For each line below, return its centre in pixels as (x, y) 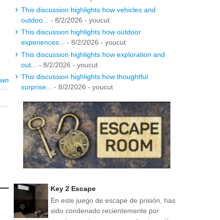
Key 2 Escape (73, 188)
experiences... (43, 42)
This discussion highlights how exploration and (93, 54)
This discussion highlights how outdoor (81, 32)
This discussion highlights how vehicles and (88, 10)
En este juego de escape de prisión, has (113, 200)
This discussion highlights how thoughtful (84, 77)
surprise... (37, 87)
